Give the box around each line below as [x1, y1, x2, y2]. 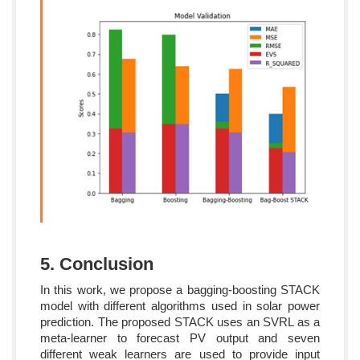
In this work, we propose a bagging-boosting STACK [40, 283, 320, 297]
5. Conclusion [40, 254, 153, 275]
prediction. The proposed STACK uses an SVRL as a [40, 315, 320, 329]
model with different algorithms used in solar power [40, 299, 320, 313]
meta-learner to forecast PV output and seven [40, 331, 320, 346]
